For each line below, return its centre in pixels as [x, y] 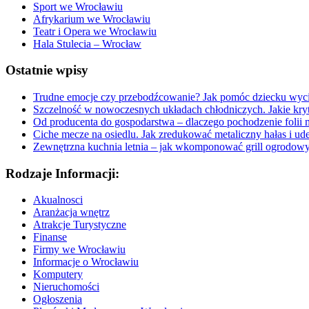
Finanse [50, 237]
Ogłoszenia [58, 299]
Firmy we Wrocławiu [79, 250]
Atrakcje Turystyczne [80, 225]
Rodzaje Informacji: [62, 173]
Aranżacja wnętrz [71, 212]
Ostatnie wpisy [47, 70]
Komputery [58, 275]
